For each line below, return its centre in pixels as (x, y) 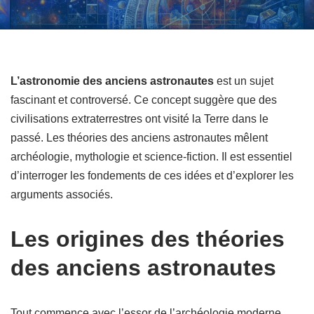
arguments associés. (62, 194)
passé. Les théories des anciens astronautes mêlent (139, 138)
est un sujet (244, 81)
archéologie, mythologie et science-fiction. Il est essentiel (151, 157)
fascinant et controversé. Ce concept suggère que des (144, 100)
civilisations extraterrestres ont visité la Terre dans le (139, 119)
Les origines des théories (148, 239)
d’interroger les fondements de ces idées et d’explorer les (152, 176)
